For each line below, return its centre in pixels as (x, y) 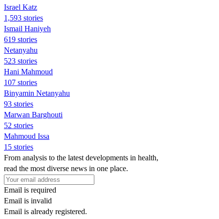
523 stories (21, 61)
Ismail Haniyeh (27, 28)
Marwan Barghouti (33, 114)
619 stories (21, 39)
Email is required (30, 190)
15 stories (19, 147)
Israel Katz (21, 7)
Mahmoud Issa (27, 136)
